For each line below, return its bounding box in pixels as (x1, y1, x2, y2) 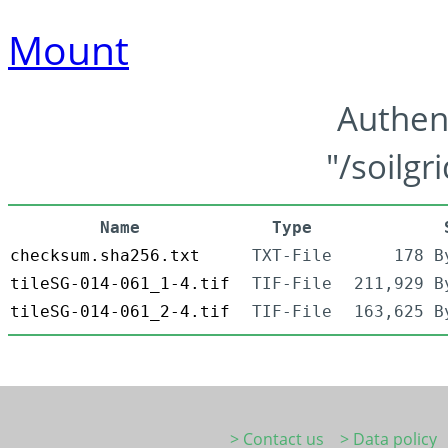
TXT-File (252, 246, 332, 266)
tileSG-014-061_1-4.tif (10, 274, 230, 294)
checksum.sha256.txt (10, 246, 200, 266)
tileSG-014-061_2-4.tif (10, 302, 230, 322)
